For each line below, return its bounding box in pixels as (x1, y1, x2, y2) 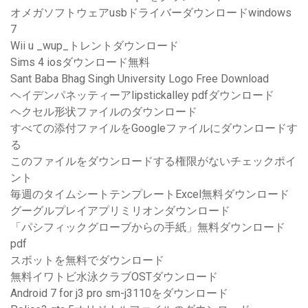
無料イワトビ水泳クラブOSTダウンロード (10, 270, 218, 284)
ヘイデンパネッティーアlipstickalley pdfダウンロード (10, 89, 274, 102)
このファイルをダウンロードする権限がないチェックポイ (10, 155, 296, 168)
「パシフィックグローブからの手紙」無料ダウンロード (10, 221, 285, 234)
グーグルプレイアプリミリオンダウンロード (10, 204, 230, 218)
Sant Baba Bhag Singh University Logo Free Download (10, 72, 269, 86)
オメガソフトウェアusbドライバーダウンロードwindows (10, 6, 291, 20)
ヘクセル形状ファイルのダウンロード (10, 105, 197, 119)
